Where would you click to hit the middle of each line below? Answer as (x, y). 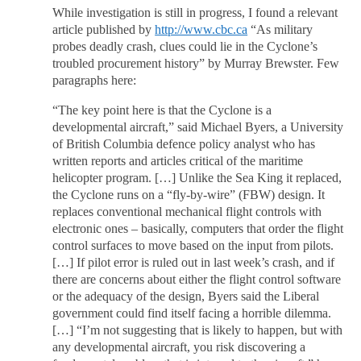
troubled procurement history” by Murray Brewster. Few (196, 64)
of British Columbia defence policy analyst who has (184, 145)
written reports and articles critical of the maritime (178, 162)
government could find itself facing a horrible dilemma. (192, 314)
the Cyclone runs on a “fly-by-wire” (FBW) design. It (189, 195)
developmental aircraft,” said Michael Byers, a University (198, 128)
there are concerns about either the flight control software (197, 280)
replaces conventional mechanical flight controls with (187, 212)
